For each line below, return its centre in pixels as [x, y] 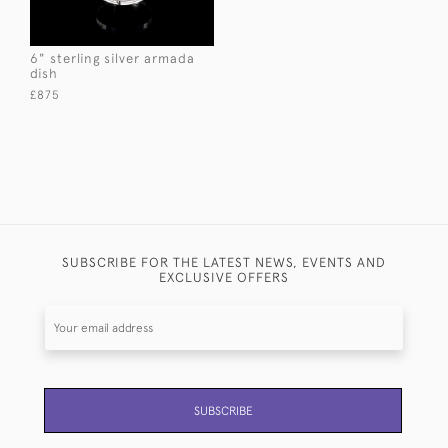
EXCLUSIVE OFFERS [224, 277]
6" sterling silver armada [112, 58]
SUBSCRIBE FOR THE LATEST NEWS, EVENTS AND [224, 262]
